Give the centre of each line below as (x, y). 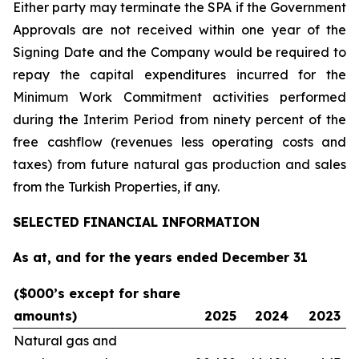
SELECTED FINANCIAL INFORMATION (136, 222)
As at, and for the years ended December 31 (160, 257)
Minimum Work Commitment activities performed (179, 97)
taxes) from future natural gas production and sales (179, 164)
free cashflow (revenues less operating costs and (179, 142)
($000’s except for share (97, 293)
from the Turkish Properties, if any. (116, 187)
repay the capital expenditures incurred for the (179, 75)
